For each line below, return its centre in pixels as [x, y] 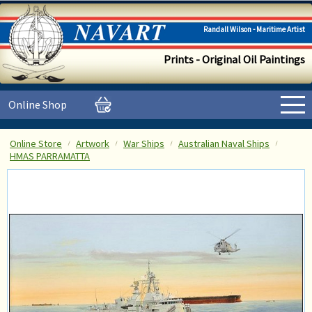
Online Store [36, 143]
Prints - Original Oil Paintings [234, 59]
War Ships [144, 143]
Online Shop [38, 104]
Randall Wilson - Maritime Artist [254, 29]
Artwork [93, 143]
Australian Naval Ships [224, 143]
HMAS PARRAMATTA [50, 156]
